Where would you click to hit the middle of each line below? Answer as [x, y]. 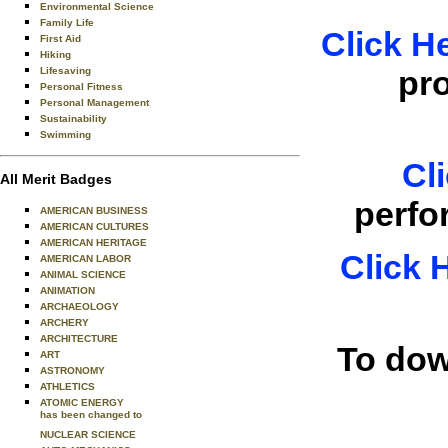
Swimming [65, 134]
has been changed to [91, 417]
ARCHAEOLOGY [79, 306]
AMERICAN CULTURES [94, 226]
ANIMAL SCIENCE [83, 274]
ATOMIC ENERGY [82, 402]
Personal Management [94, 102]
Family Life [67, 22]
